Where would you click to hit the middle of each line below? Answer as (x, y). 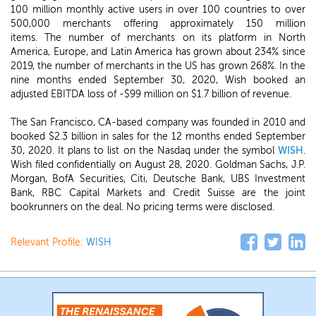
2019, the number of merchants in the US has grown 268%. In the (158, 66)
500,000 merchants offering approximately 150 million (158, 24)
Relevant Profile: (48, 242)
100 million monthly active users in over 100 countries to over (158, 10)
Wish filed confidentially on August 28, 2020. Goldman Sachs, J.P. (158, 165)
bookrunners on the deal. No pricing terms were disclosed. (142, 207)
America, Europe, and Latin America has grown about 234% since (158, 52)
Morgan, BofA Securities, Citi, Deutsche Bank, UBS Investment (158, 179)
